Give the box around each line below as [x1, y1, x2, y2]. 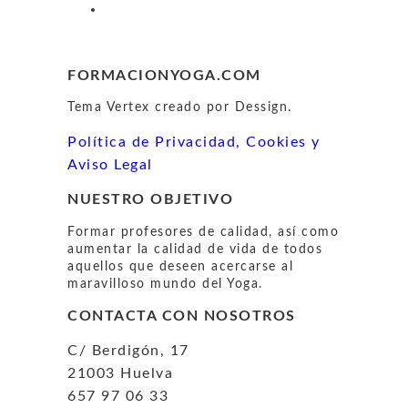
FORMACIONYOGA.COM [67, 67, 261, 83]
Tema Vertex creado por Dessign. [67, 100, 292, 114]
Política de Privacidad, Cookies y [67, 134, 321, 149]
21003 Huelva [67, 366, 173, 382]
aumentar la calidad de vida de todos [67, 242, 322, 256]
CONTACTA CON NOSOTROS [67, 309, 296, 324]
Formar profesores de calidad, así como [67, 225, 339, 239]
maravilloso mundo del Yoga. [67, 277, 263, 291]
